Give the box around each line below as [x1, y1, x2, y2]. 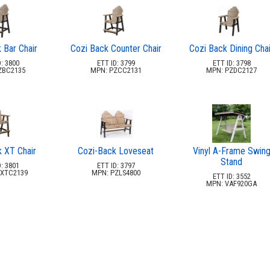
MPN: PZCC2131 [90, 65, 142, 75]
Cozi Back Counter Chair [70, 42, 162, 54]
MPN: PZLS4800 [91, 168, 140, 177]
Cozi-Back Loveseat [78, 145, 154, 157]
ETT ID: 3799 [96, 58, 135, 67]
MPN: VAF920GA [206, 178, 257, 188]
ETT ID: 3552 [212, 171, 251, 181]
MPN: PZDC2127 [206, 65, 257, 75]
